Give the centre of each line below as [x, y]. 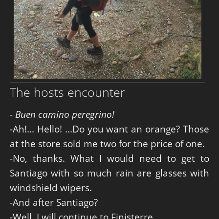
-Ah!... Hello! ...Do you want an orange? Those [109, 129]
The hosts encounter [67, 92]
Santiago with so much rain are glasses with [109, 173]
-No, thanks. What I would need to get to [109, 158]
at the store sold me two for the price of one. [107, 143]
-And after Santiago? [54, 202]
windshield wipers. [51, 187]
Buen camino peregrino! [65, 114]
